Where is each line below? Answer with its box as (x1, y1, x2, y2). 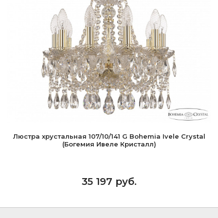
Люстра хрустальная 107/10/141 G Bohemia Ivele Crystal (13, 132, 205, 140)
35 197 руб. (81, 176, 137, 187)
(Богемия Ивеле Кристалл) (62, 140, 156, 148)
